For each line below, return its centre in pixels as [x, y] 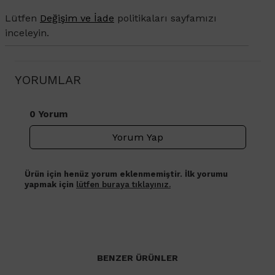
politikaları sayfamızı [165, 18]
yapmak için [50, 185]
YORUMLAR [48, 80]
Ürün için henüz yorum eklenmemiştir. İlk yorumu [126, 174]
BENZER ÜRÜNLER [137, 258]
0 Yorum [48, 114]
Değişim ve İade [77, 18]
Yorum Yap [138, 137]
